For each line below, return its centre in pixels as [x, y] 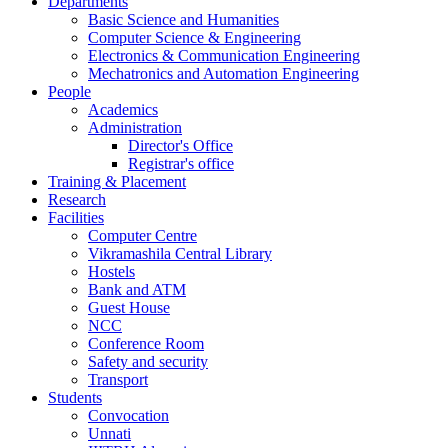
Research [77, 199]
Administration [135, 127]
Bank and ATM [137, 289]
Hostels [111, 271]
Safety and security [148, 361]
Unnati [109, 433]
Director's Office [180, 145]
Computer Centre [142, 235]
